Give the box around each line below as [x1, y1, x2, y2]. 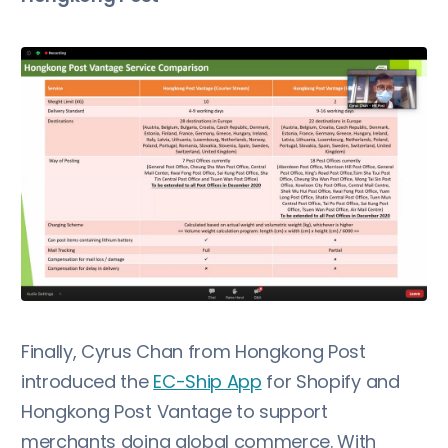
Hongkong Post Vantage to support [21, 399, 328, 424]
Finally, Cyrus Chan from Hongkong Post [21, 339, 366, 364]
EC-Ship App [153, 369, 262, 394]
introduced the [21, 369, 154, 394]
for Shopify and [261, 369, 400, 394]
